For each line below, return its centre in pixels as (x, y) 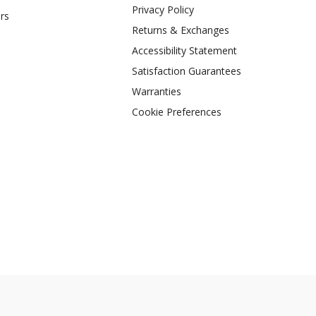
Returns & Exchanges (180, 30)
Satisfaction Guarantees (186, 71)
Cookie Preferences (176, 111)
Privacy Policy (163, 9)
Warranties (156, 91)
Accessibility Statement (184, 50)
